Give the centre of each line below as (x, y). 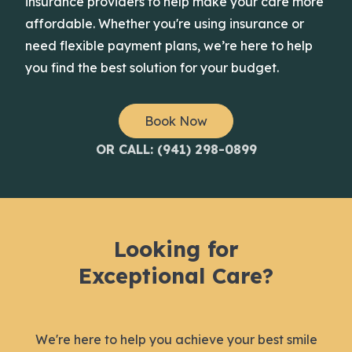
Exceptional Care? (176, 275)
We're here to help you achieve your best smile (176, 339)
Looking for (176, 249)
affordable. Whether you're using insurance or (165, 23)
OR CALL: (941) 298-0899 (176, 149)
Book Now (176, 121)
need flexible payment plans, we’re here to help (169, 45)
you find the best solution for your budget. (152, 67)
